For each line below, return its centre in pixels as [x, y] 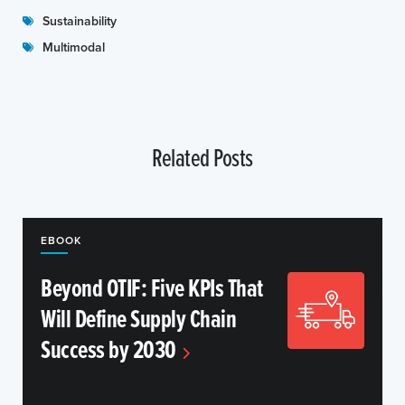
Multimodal [74, 47]
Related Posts [202, 157]
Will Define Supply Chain [138, 318]
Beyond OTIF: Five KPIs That [152, 287]
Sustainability [80, 21]
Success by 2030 [108, 349]
